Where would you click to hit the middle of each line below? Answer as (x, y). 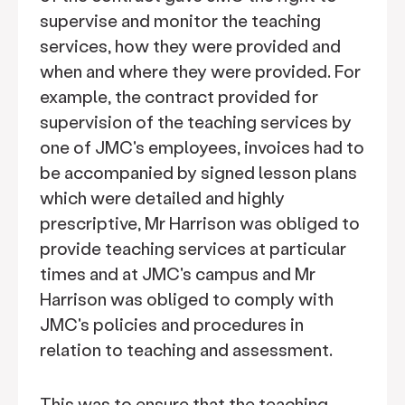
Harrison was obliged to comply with (187, 299)
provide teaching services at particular (193, 248)
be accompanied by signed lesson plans (198, 172)
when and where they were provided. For (200, 71)
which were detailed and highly (162, 198)
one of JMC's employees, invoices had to (202, 147)
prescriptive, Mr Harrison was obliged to (200, 223)
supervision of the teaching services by (196, 122)
